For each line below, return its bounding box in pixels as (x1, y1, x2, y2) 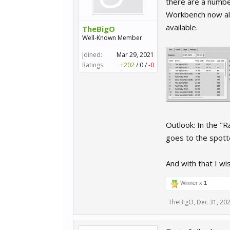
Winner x (179, 180, 204, 186)
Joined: (82, 50, 102, 59)
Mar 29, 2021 (117, 50, 154, 59)
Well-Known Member (82, 33, 142, 42)
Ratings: (82, 61, 105, 69)
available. (166, 22, 198, 32)
